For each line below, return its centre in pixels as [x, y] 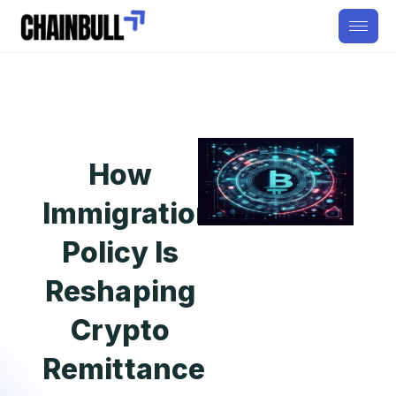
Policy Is [120, 252]
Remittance [124, 369]
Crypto [120, 330]
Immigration [129, 213]
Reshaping [120, 291]
